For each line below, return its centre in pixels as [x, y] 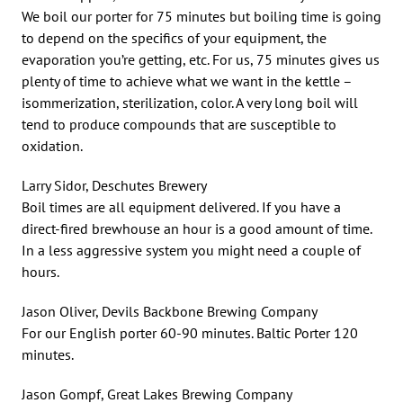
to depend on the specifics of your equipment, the [174, 37]
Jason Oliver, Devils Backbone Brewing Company [170, 311]
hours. [40, 271]
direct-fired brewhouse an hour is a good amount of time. [197, 228]
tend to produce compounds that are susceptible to [179, 124]
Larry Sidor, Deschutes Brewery [114, 185]
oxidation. [52, 145]
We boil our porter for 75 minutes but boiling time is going [201, 16]
